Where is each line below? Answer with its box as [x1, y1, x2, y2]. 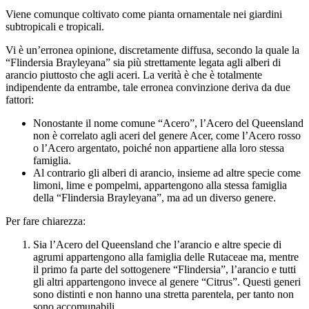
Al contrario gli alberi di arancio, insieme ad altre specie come [33, 167, 301, 179]
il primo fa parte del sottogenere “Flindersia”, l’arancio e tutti [33, 263, 296, 275]
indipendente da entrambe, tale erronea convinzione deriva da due [6, 81, 290, 93]
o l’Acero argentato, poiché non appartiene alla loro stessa [33, 142, 284, 154]
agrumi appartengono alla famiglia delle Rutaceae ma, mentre [33, 251, 299, 263]
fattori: [6, 94, 34, 106]
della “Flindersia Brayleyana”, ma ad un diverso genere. [33, 192, 276, 203]
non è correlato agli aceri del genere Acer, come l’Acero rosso [33, 130, 301, 141]
